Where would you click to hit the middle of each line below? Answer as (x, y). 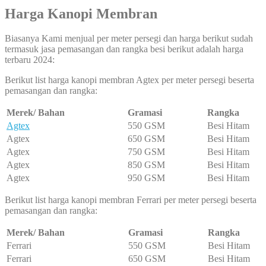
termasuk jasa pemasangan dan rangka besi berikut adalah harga (124, 49)
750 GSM (146, 152)
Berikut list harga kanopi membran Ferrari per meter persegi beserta (131, 200)
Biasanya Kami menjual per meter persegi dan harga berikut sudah (129, 39)
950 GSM (146, 178)
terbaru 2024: (30, 60)
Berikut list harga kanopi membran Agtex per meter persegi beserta (129, 80)
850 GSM (146, 165)
